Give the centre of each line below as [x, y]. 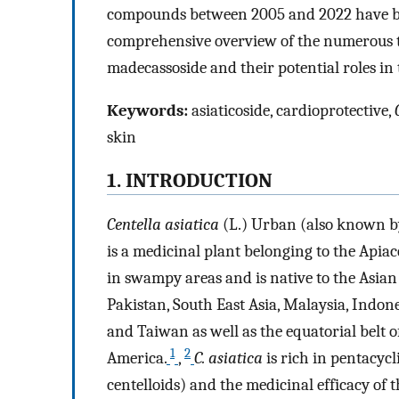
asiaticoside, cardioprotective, [291, 111]
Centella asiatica [163, 224]
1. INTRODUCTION [190, 181]
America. [137, 358]
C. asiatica [228, 358]
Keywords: [147, 111]
